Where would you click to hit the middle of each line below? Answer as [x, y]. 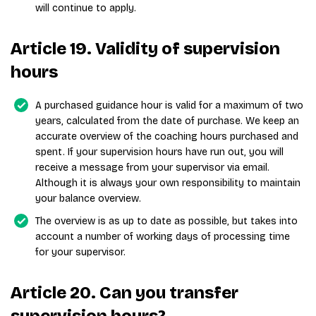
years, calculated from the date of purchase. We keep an [167, 121]
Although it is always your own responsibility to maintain [168, 183]
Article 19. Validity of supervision [145, 49]
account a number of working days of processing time [163, 237]
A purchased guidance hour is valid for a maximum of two [169, 105]
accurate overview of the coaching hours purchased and [167, 136]
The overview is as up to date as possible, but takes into [166, 221]
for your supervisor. [80, 252]
